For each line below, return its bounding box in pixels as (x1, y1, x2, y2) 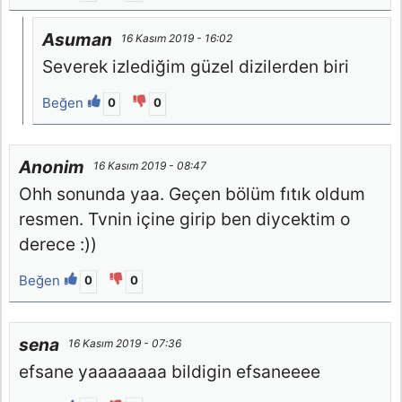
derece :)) (19, 233, 98, 256)
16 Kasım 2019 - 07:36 (68, 336, 182, 351)
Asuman (42, 29, 113, 51)
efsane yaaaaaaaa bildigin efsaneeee (19, 361, 321, 383)
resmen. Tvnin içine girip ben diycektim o (19, 208, 351, 231)
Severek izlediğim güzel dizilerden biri (42, 56, 350, 78)
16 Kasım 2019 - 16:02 (121, 31, 233, 46)
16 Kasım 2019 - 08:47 (93, 159, 207, 173)
